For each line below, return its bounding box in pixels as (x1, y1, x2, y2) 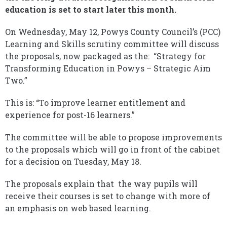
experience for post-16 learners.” (5, 109, 135, 120)
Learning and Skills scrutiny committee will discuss (5, 39, 219, 49)
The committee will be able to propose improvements (5, 132, 222, 142)
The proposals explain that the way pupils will (5, 178, 198, 189)
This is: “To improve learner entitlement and (5, 97, 185, 108)
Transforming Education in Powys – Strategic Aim (5, 63, 211, 73)
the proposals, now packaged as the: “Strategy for (5, 51, 206, 61)
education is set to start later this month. (5, 4, 176, 15)
